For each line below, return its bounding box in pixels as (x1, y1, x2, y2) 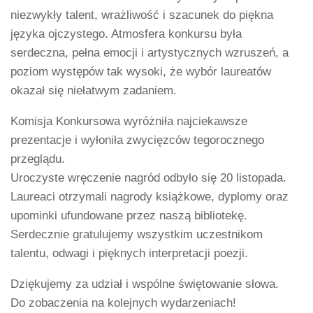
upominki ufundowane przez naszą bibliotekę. (10, 208, 247, 222)
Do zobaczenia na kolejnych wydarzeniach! (10, 296, 236, 310)
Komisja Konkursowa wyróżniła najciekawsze (10, 114, 247, 128)
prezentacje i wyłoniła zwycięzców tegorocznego (10, 133, 264, 147)
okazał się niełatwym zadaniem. (10, 83, 177, 97)
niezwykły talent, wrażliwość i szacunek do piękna (10, 8, 273, 22)
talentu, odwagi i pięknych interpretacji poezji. (10, 246, 248, 260)
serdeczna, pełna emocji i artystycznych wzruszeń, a (10, 45, 289, 59)
